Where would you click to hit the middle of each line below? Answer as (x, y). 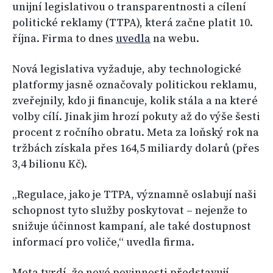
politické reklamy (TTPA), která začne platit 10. (133, 23)
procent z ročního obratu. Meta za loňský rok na (136, 133)
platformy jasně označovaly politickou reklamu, (135, 85)
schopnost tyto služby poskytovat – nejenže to (130, 211)
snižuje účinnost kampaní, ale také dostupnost (132, 226)
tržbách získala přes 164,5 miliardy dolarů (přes (136, 148)
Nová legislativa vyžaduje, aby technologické (127, 69)
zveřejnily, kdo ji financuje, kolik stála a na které (135, 101)
